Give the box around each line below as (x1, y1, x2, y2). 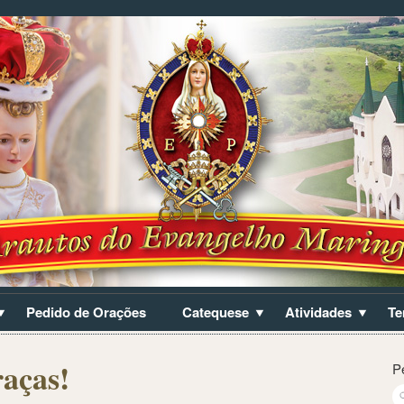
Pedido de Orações (26, 302, 146, 322)
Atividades (285, 302, 352, 322)
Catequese (182, 302, 249, 322)
